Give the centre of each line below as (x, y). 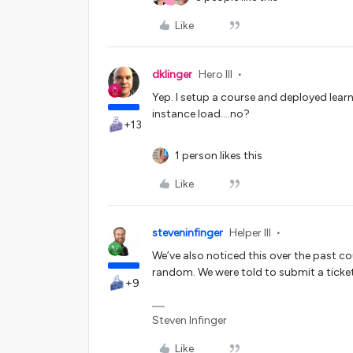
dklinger (172, 74)
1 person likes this (219, 156)
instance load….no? (201, 114)
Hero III (216, 74)
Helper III (250, 233)
